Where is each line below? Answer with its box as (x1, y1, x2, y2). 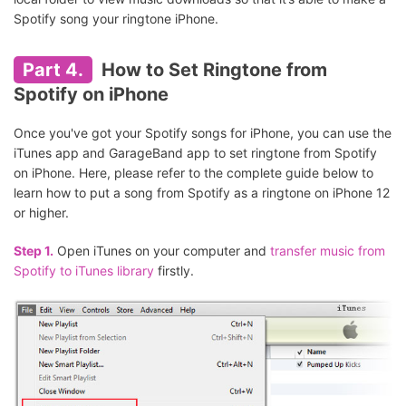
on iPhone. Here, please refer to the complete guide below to (14, 165, 373, 181)
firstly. (154, 263, 194, 279)
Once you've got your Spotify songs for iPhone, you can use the (14, 125, 391, 141)
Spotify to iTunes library (14, 263, 154, 279)
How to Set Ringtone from (97, 59, 327, 82)
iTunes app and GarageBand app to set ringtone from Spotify (14, 145, 377, 161)
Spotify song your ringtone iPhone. (14, 11, 218, 27)
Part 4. (23, 59, 83, 82)
